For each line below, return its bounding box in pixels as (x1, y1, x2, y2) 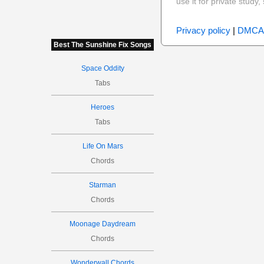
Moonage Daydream (70, 220, 136, 228)
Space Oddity (81, 64, 124, 72)
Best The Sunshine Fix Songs (54, 41, 152, 49)
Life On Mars (82, 142, 123, 150)
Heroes (91, 103, 115, 111)
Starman (89, 181, 117, 189)
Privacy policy (176, 25, 230, 35)
